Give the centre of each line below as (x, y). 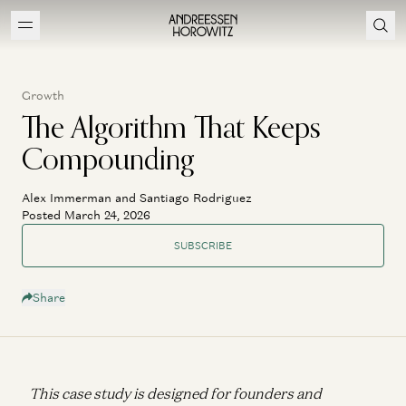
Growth (43, 96)
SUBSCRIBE (203, 245)
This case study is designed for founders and (175, 393)
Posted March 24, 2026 (86, 215)
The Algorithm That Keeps (171, 127)
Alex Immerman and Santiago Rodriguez (137, 198)
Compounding (108, 159)
